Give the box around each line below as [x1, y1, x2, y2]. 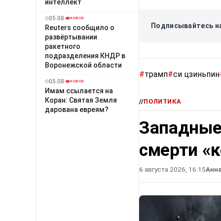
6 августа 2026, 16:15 [139, 165, 206, 173]
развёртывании [45, 33, 97, 41]
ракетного [45, 42, 80, 50]
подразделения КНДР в [45, 51, 125, 60]
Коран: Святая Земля [45, 96, 117, 104]
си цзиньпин [173, 69, 220, 79]
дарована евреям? [45, 105, 109, 113]
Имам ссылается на [45, 86, 113, 95]
